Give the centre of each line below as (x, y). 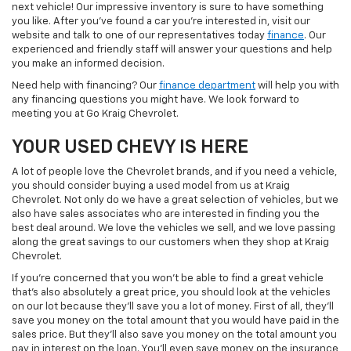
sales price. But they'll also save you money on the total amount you (174, 335)
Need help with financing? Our (85, 85)
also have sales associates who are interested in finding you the (166, 214)
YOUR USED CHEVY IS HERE (130, 147)
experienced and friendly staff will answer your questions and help (172, 49)
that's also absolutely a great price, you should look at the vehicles (171, 292)
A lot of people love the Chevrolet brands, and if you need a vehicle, (174, 172)
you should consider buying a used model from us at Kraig (151, 186)
